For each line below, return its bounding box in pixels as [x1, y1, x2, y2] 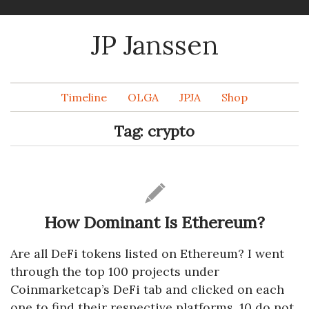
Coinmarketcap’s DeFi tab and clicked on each [10, 281, 284, 297]
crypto [148, 121, 195, 141]
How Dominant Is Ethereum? [44, 212, 265, 233]
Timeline [61, 90, 107, 104]
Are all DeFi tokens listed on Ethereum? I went [10, 246, 284, 261]
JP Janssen [90, 28, 219, 62]
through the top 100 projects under [10, 263, 219, 279]
